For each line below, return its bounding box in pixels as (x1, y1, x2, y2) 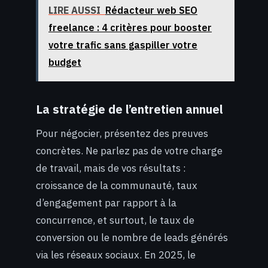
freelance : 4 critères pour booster (48, 21, 212, 33)
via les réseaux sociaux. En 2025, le (36, 248, 196, 262)
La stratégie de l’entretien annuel (36, 101, 223, 117)
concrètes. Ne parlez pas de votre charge (36, 144, 223, 158)
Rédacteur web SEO (105, 4, 197, 16)
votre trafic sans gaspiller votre (48, 38, 197, 51)
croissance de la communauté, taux (36, 179, 197, 193)
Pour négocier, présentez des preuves (36, 127, 208, 141)
